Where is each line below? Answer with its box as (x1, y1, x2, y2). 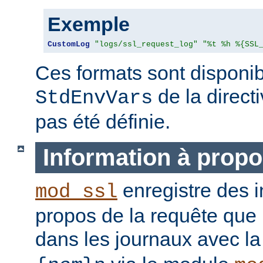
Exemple (48, 13, 130, 36)
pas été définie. (35, 110, 170, 133)
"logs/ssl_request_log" (95, 40, 198, 49)
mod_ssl (35, 180, 117, 203)
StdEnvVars (35, 87, 153, 110)
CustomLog (48, 40, 90, 49)
